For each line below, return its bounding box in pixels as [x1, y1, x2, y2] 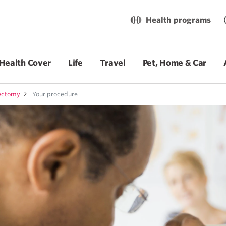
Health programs [146, 16, 211, 25]
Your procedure [31, 90, 78, 98]
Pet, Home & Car [142, 58, 206, 68]
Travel [99, 58, 126, 68]
